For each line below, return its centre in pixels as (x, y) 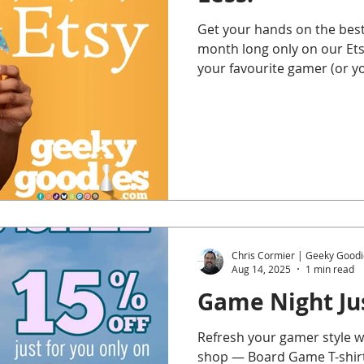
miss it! (219, 88)
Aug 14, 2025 (261, 269)
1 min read (330, 269)
